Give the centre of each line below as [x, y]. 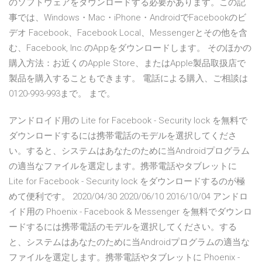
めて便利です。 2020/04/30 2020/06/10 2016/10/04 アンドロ [128, 197]
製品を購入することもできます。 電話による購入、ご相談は [128, 79]
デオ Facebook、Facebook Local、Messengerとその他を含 [128, 33]
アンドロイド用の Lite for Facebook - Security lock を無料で [128, 121]
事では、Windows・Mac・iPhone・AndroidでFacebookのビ [127, 18]
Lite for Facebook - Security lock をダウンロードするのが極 [127, 182]
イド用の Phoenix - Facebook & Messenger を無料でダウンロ [130, 212]
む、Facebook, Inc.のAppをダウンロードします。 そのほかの [130, 48]
